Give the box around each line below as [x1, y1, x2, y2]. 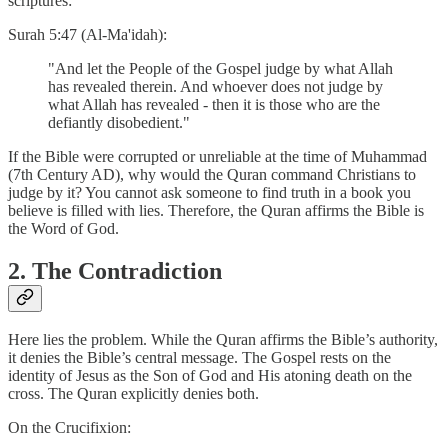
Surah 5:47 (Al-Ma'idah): [8, 25, 167, 43]
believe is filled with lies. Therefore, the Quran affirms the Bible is [8, 201, 424, 219]
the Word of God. [8, 219, 119, 237]
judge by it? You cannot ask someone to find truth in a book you [8, 183, 411, 201]
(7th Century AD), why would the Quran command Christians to [8, 165, 416, 183]
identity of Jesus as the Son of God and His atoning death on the [8, 367, 412, 385]
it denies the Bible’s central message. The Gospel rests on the [8, 349, 391, 367]
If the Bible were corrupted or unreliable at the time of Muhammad [8, 147, 427, 165]
